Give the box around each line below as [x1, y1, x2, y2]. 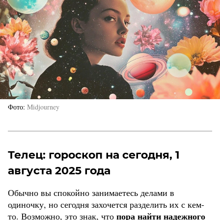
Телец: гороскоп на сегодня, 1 [8, 148, 180, 162]
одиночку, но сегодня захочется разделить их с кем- [8, 198, 204, 211]
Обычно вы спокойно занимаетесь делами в [8, 187, 174, 199]
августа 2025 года [8, 164, 110, 178]
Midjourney [27, 102, 59, 112]
